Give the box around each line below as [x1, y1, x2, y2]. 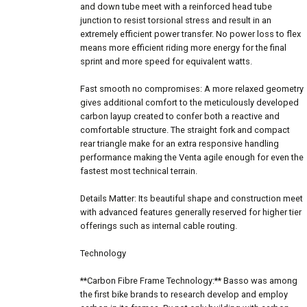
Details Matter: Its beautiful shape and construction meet [80, 193, 303, 204]
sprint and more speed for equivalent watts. [80, 56, 252, 67]
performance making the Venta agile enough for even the [80, 152, 304, 163]
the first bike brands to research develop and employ [80, 289, 288, 300]
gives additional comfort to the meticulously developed [80, 97, 299, 108]
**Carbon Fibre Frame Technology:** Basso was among [80, 275, 297, 286]
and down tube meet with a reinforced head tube [80, 1, 272, 12]
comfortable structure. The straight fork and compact [80, 125, 290, 136]
